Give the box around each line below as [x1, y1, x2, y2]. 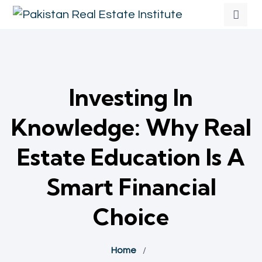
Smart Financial [46, 173, 216, 201]
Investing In [69, 83, 193, 112]
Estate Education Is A [17, 143, 245, 171]
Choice [93, 202, 169, 231]
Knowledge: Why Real [11, 113, 251, 142]
